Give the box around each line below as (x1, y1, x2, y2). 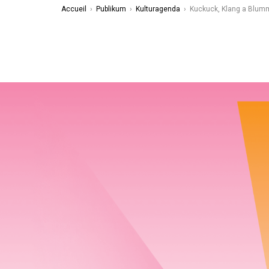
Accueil (61, 5, 86, 13)
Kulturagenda (136, 5, 180, 13)
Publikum (96, 5, 126, 13)
